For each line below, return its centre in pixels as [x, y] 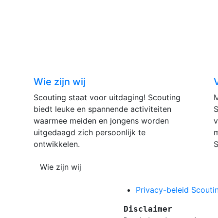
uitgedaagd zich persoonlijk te [90, 132]
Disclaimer [148, 209]
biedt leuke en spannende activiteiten [102, 109]
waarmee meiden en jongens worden [101, 121]
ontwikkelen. [57, 144]
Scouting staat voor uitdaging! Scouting [107, 97]
